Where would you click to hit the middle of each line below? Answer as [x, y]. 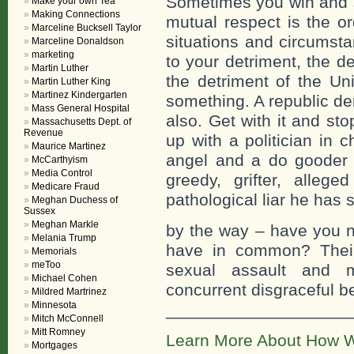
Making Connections [76, 14]
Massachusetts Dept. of [81, 122]
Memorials [54, 251]
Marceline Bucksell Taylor [87, 28]
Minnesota [54, 305]
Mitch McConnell [68, 318]
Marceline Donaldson [78, 41]
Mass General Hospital [81, 108]
